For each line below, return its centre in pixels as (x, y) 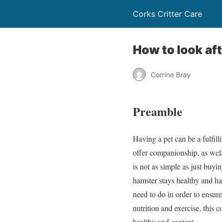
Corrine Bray (171, 74)
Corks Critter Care (167, 14)
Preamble (158, 111)
